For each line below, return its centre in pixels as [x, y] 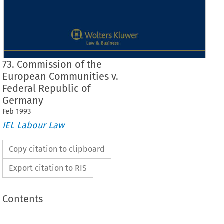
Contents [22, 199]
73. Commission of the [52, 65]
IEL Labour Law [33, 125]
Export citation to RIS [48, 168]
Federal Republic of [46, 89]
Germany [23, 101]
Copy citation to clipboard [57, 149]
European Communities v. [60, 77]
